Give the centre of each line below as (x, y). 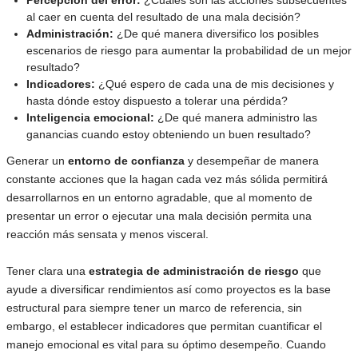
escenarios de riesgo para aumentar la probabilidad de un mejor (189, 50)
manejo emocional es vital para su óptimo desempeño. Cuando (166, 344)
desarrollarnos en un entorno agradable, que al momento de (159, 197)
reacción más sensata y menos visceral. (109, 234)
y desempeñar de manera (252, 160)
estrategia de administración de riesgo (194, 270)
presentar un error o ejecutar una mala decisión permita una (159, 215)
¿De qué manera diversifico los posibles (216, 34)
